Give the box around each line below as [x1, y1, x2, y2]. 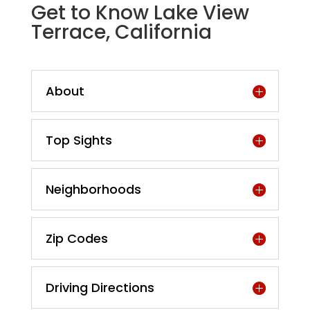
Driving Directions [45, 279, 154, 296]
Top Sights [45, 131, 112, 149]
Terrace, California [30, 19, 212, 46]
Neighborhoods [45, 181, 141, 198]
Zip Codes [45, 230, 108, 247]
